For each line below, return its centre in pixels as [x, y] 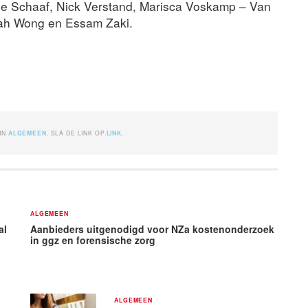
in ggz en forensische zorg [93, 240]
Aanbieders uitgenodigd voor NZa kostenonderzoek [152, 229]
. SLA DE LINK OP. [76, 132]
